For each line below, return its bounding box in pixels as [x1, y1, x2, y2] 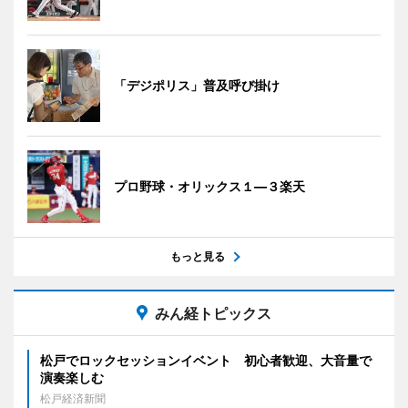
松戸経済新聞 [40, 391, 106, 405]
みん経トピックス [155, 303, 271, 322]
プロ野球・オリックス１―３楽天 [114, 178, 305, 194]
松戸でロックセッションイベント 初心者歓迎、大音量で [40, 352, 372, 368]
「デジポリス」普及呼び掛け [114, 76, 280, 93]
